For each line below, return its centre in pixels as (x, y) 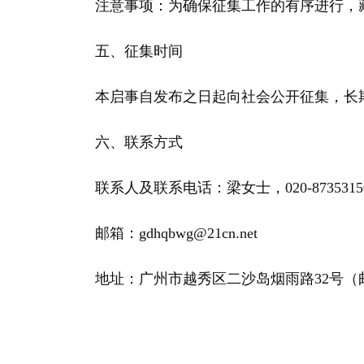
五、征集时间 (123, 51)
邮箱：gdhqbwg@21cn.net (160, 233)
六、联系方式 (123, 142)
